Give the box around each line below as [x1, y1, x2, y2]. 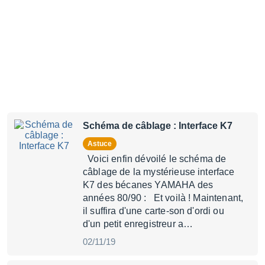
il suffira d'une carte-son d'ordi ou [83, 206, 224, 216]
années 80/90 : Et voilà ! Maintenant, [83, 193, 244, 203]
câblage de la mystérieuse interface [83, 167, 235, 177]
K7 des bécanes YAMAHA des [83, 180, 214, 190]
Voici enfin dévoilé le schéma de [83, 154, 227, 164]
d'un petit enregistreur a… [83, 219, 193, 229]
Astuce [93, 140, 112, 148]
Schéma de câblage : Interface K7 [83, 121, 232, 131]
